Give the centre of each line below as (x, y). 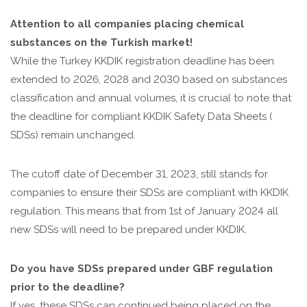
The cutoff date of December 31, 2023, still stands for (139, 174)
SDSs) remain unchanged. (73, 135)
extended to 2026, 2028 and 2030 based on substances (149, 79)
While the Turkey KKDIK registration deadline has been (142, 61)
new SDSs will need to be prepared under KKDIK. (128, 230)
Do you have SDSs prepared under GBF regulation (142, 269)
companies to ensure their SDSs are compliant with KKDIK (149, 193)
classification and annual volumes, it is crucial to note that (151, 98)
